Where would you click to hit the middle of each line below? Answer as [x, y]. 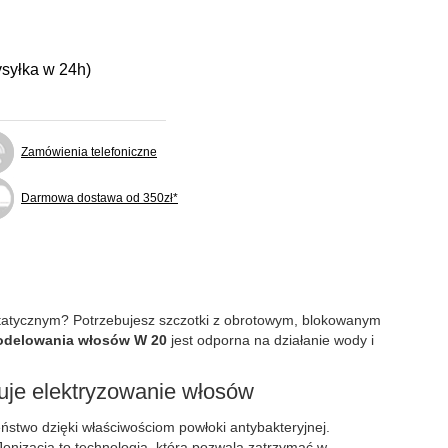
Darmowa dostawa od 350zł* [99, 198]
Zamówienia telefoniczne [89, 152]
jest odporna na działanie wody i [270, 340]
